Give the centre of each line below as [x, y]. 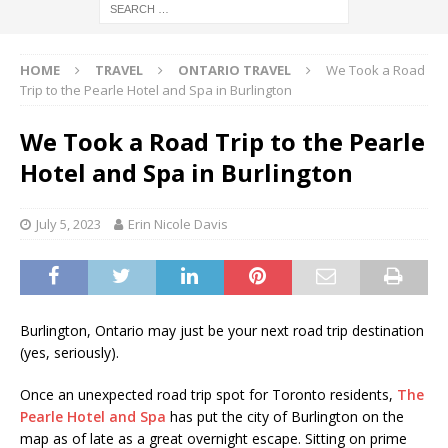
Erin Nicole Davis [178, 224]
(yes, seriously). [69, 353]
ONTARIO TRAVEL [234, 70]
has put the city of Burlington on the [285, 417]
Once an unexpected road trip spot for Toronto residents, [208, 395]
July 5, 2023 [68, 224]
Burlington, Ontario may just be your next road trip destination [222, 331]
